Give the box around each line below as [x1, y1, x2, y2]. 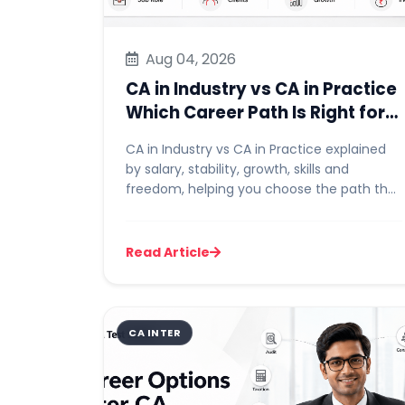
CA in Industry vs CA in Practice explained [126, 140, 386, 158]
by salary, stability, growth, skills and [126, 160, 349, 178]
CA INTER [128, 325, 181, 340]
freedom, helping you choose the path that [126, 180, 401, 198]
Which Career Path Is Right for [126, 101, 385, 124]
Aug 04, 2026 [142, 49, 236, 70]
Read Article [126, 243, 210, 261]
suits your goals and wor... [126, 200, 286, 218]
